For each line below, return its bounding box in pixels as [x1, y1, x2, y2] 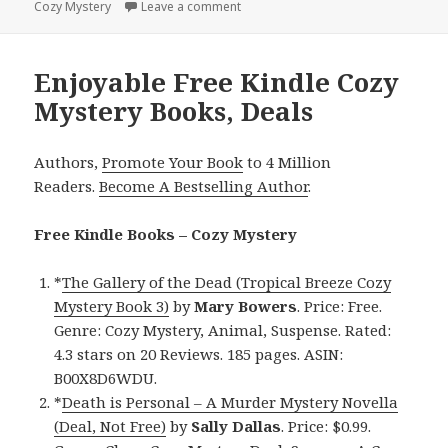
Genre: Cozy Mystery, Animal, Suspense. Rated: [54, 320, 392, 341]
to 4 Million [243, 152, 332, 173]
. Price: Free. [297, 296, 383, 317]
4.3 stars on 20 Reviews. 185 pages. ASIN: [54, 344, 344, 365]
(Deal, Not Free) [54, 416, 167, 437]
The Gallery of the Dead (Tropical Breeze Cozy [62, 272, 392, 293]
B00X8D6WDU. [54, 368, 158, 389]
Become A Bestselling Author [99, 176, 309, 197]
